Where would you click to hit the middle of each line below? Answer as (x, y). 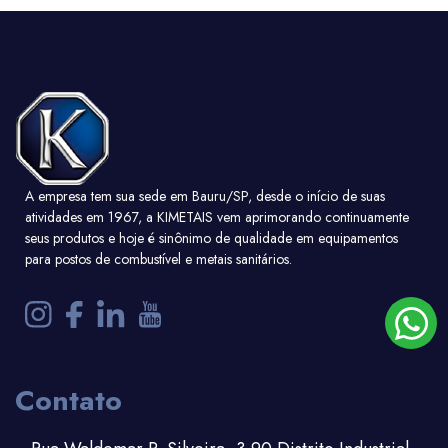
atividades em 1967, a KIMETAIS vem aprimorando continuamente (217, 217)
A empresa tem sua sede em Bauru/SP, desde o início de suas (205, 196)
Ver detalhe (241, 355)
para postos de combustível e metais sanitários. (158, 259)
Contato (68, 400)
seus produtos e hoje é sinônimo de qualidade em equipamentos (211, 238)
